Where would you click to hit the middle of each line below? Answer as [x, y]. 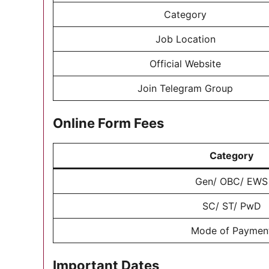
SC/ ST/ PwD [231, 206]
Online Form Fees [108, 123]
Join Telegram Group [185, 88]
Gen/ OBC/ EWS [231, 181]
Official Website [185, 64]
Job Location [185, 39]
